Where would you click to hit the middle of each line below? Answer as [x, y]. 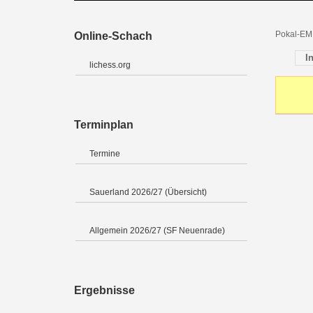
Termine [105, 153]
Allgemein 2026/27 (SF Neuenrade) [157, 230]
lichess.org [110, 65]
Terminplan [104, 124]
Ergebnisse [104, 290]
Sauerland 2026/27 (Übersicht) [148, 192]
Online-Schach [113, 36]
